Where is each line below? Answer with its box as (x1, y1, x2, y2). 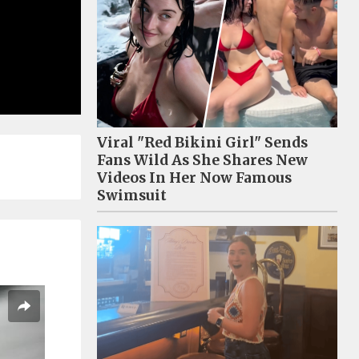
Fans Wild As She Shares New (97, 151, 308, 169)
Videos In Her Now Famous (97, 169, 292, 187)
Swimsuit (97, 187, 167, 204)
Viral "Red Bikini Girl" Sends (97, 134, 308, 151)
